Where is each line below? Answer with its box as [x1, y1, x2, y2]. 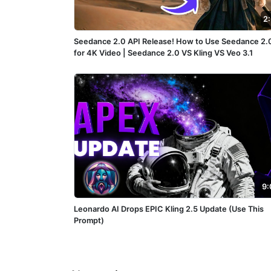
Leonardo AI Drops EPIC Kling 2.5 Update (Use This [74, 204, 264, 214]
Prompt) [74, 215, 104, 225]
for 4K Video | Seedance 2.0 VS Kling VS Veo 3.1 [74, 48, 253, 57]
